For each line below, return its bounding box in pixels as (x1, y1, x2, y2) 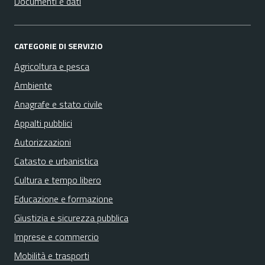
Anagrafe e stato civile (14, 97, 102, 111)
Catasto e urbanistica (14, 154, 98, 168)
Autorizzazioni (14, 135, 71, 149)
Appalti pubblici (14, 116, 72, 130)
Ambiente (14, 78, 52, 92)
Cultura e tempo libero (14, 173, 101, 187)
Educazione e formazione (14, 192, 113, 206)
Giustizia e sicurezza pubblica (14, 211, 128, 225)
